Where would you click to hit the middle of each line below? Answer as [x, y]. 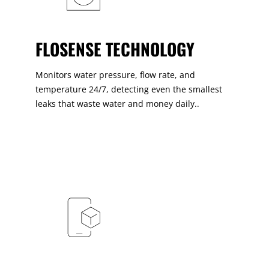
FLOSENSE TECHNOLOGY [115, 49]
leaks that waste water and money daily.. [117, 104]
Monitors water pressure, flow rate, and [115, 75]
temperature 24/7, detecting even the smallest [128, 89]
